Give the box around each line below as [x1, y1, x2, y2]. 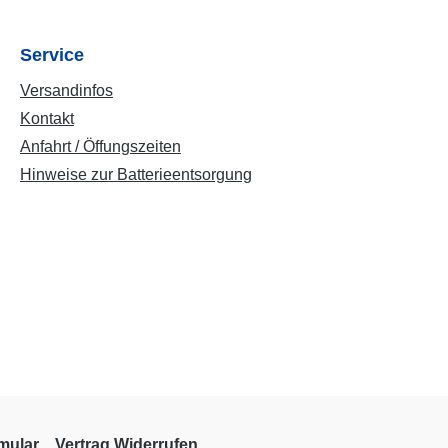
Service [20, 45, 84, 65]
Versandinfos [20, 82, 113, 99]
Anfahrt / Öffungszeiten [20, 138, 181, 155]
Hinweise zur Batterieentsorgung [20, 166, 252, 183]
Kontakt [20, 110, 74, 127]
